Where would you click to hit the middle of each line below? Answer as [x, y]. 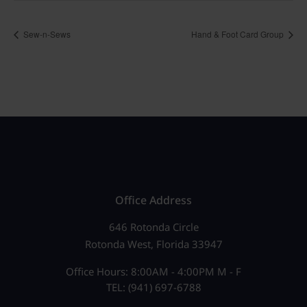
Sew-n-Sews [46, 34]
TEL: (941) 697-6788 [153, 287]
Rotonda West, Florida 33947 [153, 244]
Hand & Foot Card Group [238, 34]
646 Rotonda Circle [153, 226]
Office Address [153, 200]
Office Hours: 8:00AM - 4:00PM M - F [153, 271]
